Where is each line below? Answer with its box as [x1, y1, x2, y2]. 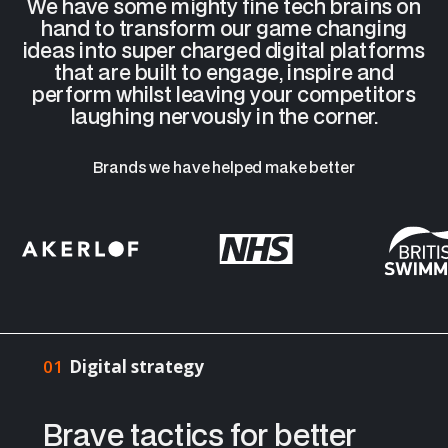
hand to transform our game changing [40, 14, 407, 43]
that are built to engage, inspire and [54, 58, 394, 87]
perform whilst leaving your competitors [32, 80, 416, 109]
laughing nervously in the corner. [70, 102, 378, 131]
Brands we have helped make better [93, 156, 355, 179]
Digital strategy [68, 354, 204, 378]
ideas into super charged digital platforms [22, 36, 426, 65]
